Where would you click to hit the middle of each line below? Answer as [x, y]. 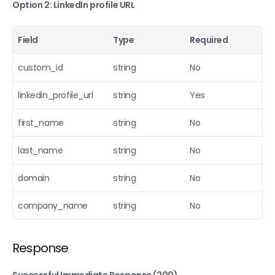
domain [34, 178]
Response [41, 248]
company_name [53, 206]
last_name [41, 150]
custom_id [41, 68]
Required [209, 40]
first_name [41, 123]
